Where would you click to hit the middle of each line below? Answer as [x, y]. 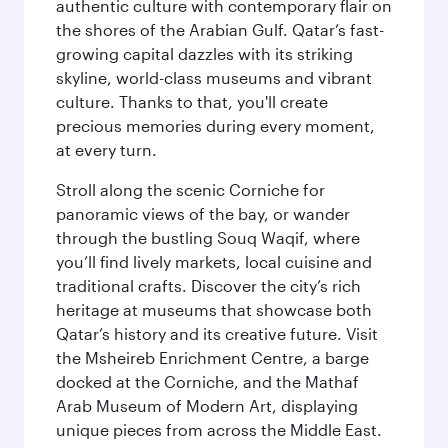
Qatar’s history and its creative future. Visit [217, 333]
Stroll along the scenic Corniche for [190, 189]
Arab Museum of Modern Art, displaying [207, 405]
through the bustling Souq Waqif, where [208, 237]
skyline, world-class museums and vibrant [214, 77]
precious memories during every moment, [215, 125]
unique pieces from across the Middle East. [219, 429]
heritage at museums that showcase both [214, 309]
